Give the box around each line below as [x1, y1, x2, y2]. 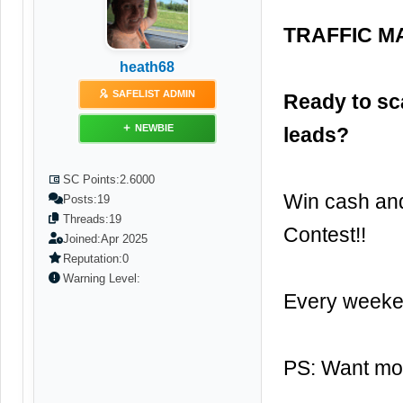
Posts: [62, 192, 97, 206]
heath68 [120, 58, 175, 75]
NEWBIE [134, 122, 174, 134]
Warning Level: [62, 271, 140, 285]
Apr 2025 [100, 231, 148, 246]
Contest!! [282, 222, 366, 246]
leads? [282, 122, 349, 147]
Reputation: [62, 251, 122, 265]
